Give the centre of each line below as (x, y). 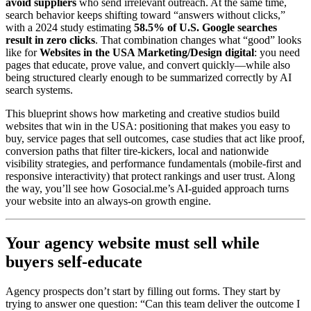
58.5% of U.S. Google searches (205, 28)
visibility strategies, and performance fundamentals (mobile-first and (153, 164)
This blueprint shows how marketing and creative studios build (143, 114)
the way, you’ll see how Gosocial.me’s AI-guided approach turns (147, 189)
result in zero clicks (50, 40)
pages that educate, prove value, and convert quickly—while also (148, 65)
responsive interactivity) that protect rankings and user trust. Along (150, 176)
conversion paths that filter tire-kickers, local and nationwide (137, 151)
